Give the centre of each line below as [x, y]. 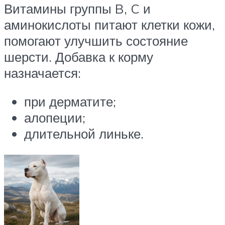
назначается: [42, 73]
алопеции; [55, 118]
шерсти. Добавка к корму [79, 57]
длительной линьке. [84, 134]
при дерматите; [70, 102]
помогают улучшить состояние [96, 40]
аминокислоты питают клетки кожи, [109, 24]
